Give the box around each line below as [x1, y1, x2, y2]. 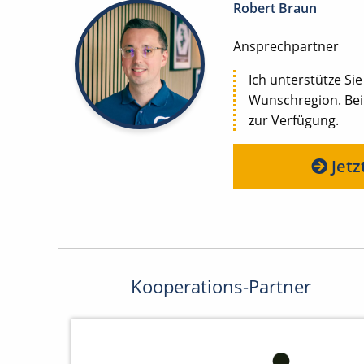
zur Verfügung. [249, 111, 339, 130]
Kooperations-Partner [130, 275, 311, 299]
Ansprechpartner [233, 37, 339, 56]
